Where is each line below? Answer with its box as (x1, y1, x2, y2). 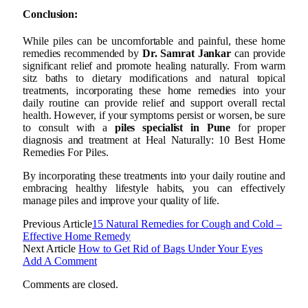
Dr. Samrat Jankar (142, 47, 232, 60)
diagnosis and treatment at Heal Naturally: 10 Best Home (23, 134, 285, 146)
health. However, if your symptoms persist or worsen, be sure (23, 109, 285, 122)
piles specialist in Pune (114, 122, 231, 134)
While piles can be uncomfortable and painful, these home (23, 35, 285, 47)
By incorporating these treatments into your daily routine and (23, 170, 285, 182)
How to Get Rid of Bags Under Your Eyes (78, 243, 263, 255)
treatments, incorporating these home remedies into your (23, 85, 285, 97)
